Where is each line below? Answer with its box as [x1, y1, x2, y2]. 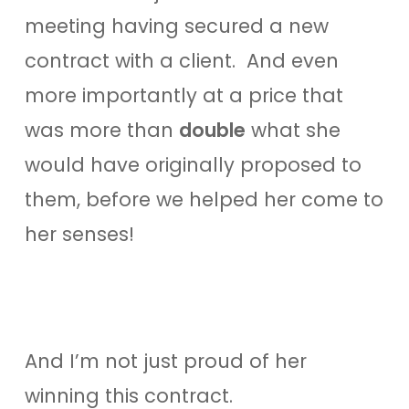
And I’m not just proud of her [24, 347, 307, 374]
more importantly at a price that [24, 81, 343, 109]
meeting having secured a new [24, 12, 329, 39]
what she [245, 116, 341, 143]
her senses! [24, 220, 134, 247]
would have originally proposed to [24, 151, 362, 178]
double [178, 116, 246, 143]
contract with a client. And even [24, 47, 339, 74]
